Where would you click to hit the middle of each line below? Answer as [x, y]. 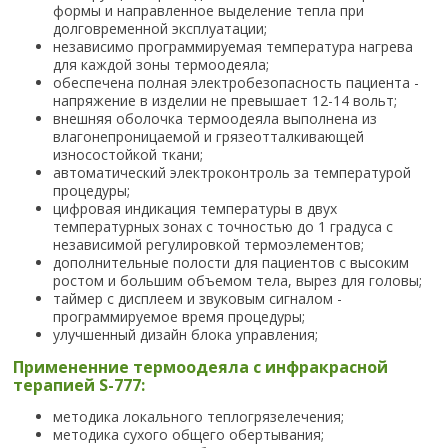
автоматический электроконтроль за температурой [232, 173]
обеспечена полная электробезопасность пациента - [236, 83]
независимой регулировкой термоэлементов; [209, 245]
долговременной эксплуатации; [160, 29]
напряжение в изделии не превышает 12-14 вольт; [225, 101]
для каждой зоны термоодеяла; [161, 65]
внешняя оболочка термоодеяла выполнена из [215, 119]
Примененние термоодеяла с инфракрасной [201, 367]
